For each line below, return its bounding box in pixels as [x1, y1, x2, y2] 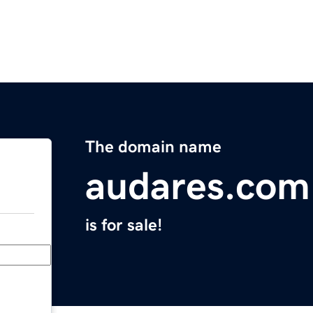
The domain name [85, 138, 221, 156]
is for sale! [85, 217, 162, 234]
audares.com [85, 166, 310, 206]
